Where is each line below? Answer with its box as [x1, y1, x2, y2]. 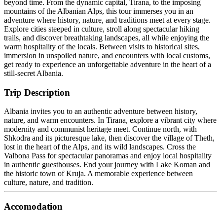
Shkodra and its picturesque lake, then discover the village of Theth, [4, 134, 215, 143]
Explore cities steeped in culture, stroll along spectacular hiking [4, 24, 199, 33]
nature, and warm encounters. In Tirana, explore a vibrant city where [4, 116, 217, 125]
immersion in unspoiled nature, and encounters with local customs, [4, 51, 210, 60]
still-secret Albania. [4, 69, 63, 77]
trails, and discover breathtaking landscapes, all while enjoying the [4, 33, 209, 42]
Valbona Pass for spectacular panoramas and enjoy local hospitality [4, 151, 212, 160]
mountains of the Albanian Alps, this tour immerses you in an [4, 6, 193, 15]
